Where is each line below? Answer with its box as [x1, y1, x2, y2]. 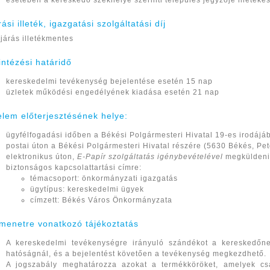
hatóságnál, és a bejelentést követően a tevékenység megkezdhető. [6, 250, 267, 258]
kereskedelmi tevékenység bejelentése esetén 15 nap [6, 77, 213, 86]
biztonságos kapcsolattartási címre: [6, 163, 142, 172]
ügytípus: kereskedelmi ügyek [30, 185, 145, 193]
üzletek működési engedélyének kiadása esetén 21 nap [6, 88, 220, 96]
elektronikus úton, [6, 152, 78, 161]
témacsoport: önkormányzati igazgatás [30, 174, 178, 183]
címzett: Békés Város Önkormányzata [30, 196, 173, 204]
